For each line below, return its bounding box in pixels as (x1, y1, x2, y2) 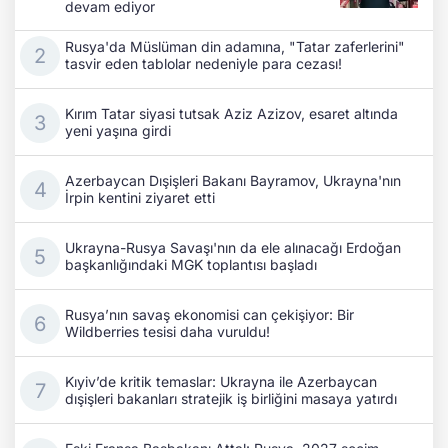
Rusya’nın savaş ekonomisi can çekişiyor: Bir (65, 306, 354, 324)
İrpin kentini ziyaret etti (65, 189, 215, 207)
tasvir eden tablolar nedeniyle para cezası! (65, 55, 342, 73)
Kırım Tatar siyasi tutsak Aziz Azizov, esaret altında (65, 105, 398, 123)
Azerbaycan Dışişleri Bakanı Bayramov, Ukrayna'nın (65, 172, 401, 190)
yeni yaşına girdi (65, 122, 171, 140)
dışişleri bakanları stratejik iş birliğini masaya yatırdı (65, 390, 397, 408)
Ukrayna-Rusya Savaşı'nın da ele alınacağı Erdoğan (65, 239, 401, 257)
